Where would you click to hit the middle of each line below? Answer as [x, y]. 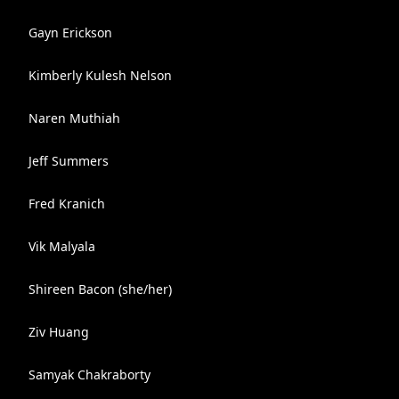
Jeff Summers [69, 161]
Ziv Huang [59, 332]
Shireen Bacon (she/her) [100, 289]
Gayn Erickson [70, 33]
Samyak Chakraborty [90, 375]
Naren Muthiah [74, 118]
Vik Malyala [62, 246]
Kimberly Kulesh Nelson [100, 75]
